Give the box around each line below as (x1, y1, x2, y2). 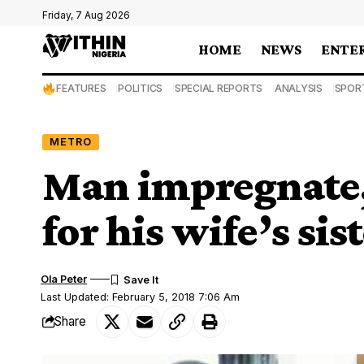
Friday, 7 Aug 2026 (42, 9, 130, 21)
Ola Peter (41, 272, 88, 285)
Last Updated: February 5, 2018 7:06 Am (41, 290, 240, 303)
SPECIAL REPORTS (174, 82, 263, 94)
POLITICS (118, 82, 163, 94)
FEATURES (56, 82, 106, 94)
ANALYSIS (274, 82, 323, 94)
